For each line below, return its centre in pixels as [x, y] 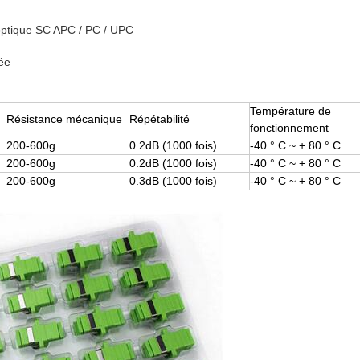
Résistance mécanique [64, 119]
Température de [290, 111]
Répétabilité [159, 119]
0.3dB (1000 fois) [173, 181]
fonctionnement [289, 128]
